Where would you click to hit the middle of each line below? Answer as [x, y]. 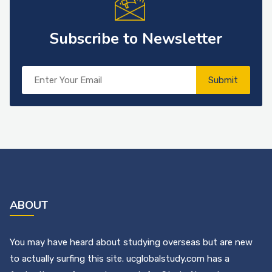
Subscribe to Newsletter [136, 39]
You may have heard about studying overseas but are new [131, 242]
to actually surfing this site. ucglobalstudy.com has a [120, 258]
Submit [223, 80]
